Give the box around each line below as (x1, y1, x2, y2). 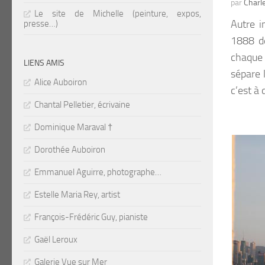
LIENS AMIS (24, 58, 64, 69)
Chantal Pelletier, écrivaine (34, 99, 130, 111)
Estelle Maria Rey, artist (34, 189, 120, 201)
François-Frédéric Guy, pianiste (34, 212, 148, 223)
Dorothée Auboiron (34, 144, 105, 156)
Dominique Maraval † (34, 122, 112, 133)
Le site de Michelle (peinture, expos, (34, 8, 201, 20)
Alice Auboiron (34, 77, 87, 88)
